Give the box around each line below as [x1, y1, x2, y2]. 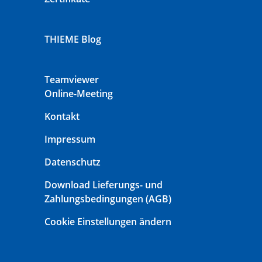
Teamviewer [44, 73, 99, 86]
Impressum [44, 133, 95, 146]
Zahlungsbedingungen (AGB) [44, 192, 171, 205]
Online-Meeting [44, 87, 113, 100]
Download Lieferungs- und [44, 178, 163, 191]
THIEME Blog [44, 33, 101, 46]
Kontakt [44, 110, 80, 123]
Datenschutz [44, 156, 101, 168]
